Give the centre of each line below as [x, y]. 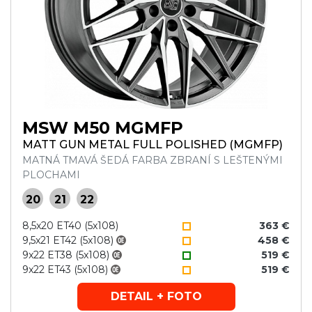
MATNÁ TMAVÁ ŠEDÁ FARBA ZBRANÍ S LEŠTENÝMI [153, 160]
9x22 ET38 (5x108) [66, 255]
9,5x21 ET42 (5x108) [68, 240]
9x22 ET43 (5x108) [65, 270]
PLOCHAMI [51, 175]
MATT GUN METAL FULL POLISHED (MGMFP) [153, 145]
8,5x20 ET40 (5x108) [70, 226]
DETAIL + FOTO [156, 296]
